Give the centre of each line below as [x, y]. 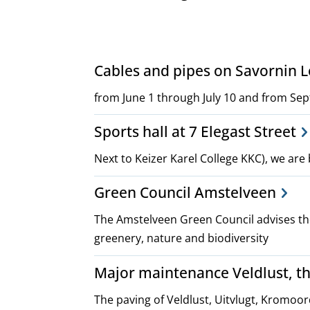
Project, [140, 62]
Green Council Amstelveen [185, 193]
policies [139, 178]
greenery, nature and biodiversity [181, 238]
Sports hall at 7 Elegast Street [195, 131]
